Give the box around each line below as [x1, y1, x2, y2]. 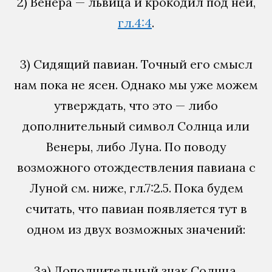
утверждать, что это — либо [54, 97, 218, 113]
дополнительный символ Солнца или [22, 118, 250, 134]
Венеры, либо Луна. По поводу [46, 138, 226, 154]
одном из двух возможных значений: [27, 221, 245, 237]
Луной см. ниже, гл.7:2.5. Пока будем [29, 180, 243, 195]
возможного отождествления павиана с [16, 159, 256, 175]
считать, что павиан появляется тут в [25, 200, 247, 216]
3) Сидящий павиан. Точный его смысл [19, 56, 253, 72]
